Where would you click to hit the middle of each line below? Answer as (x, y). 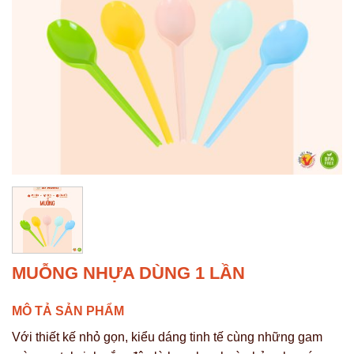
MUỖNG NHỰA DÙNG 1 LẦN (131, 273)
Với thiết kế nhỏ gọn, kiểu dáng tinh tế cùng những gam (167, 337)
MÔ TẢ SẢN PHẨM (68, 311)
